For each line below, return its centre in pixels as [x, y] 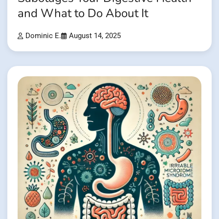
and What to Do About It [83, 13]
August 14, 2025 [95, 36]
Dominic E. [43, 36]
